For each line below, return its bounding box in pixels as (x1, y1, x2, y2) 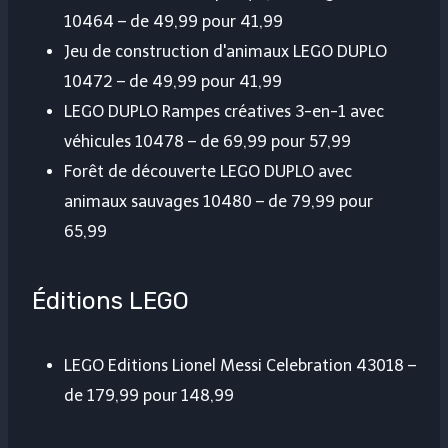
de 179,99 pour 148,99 (64, 386, 234, 406)
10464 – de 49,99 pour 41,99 (64, 12, 283, 32)
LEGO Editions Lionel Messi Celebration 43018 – (64, 356, 416, 376)
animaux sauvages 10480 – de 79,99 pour (64, 192, 373, 212)
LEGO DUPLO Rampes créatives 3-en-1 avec (64, 102, 384, 122)
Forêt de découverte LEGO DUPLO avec (64, 162, 352, 182)
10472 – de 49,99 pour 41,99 (64, 72, 282, 92)
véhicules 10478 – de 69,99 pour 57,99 (64, 132, 351, 152)
